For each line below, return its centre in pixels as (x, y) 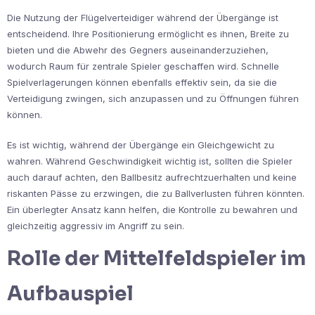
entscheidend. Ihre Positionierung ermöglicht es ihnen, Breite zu (148, 33)
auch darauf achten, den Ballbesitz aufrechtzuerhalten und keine (152, 177)
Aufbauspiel (70, 293)
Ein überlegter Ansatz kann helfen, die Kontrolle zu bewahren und (152, 209)
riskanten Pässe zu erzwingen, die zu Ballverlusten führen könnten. (156, 193)
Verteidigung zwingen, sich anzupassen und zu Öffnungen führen (153, 98)
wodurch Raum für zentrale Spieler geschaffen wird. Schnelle (143, 66)
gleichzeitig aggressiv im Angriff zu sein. (96, 225)
